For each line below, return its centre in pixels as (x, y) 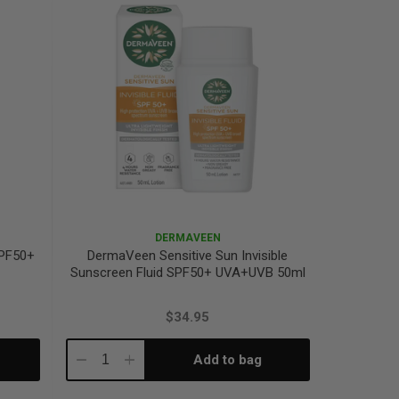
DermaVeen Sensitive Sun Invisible (188, 255)
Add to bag (228, 359)
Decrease (104, 360)
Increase (149, 360)
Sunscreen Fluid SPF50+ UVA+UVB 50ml (187, 272)
